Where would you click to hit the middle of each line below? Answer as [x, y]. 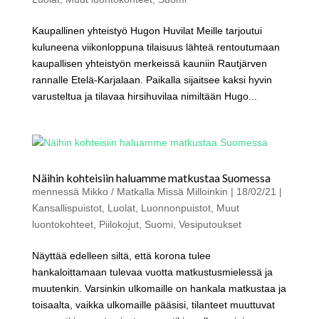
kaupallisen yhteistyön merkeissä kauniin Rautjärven [149, 63]
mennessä [57, 191]
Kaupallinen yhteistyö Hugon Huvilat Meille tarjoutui [147, 30]
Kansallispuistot [67, 208]
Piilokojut [119, 224]
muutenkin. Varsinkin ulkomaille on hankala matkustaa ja [159, 288]
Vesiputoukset [210, 224]
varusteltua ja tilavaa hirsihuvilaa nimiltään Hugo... [144, 96]
